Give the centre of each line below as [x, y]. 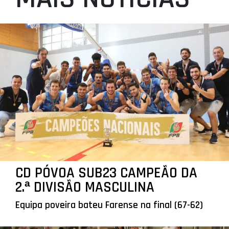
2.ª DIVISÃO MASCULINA [85, 187]
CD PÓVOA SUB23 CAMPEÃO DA [106, 173]
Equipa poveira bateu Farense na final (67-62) [109, 205]
